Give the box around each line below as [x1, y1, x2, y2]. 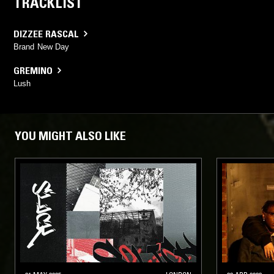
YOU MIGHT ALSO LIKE [15, 128, 126, 143]
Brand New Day [13, 42, 70, 51]
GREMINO [13, 64, 53, 76]
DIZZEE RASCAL [13, 27, 79, 40]
